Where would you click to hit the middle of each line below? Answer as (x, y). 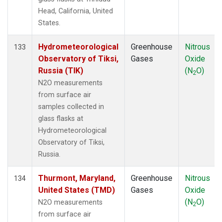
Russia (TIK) (61, 70)
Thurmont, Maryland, (77, 178)
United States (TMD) (77, 190)
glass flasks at (61, 118)
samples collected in (71, 107)
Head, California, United (76, 11)
